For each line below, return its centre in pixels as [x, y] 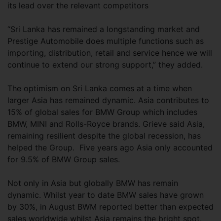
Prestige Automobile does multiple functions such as [106, 41]
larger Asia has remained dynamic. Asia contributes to [108, 100]
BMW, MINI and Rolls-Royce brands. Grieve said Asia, [106, 124]
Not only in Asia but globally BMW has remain [93, 183]
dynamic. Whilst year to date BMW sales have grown [106, 195]
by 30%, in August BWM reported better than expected [110, 207]
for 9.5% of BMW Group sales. [64, 159]
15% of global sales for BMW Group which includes [102, 112]
